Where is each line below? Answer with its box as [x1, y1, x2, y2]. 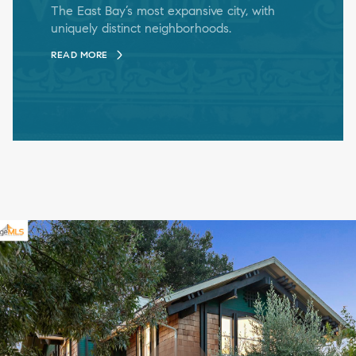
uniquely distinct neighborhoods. [51, 21, 231, 37]
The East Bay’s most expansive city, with [51, 3, 275, 19]
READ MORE [51, 48, 108, 61]
